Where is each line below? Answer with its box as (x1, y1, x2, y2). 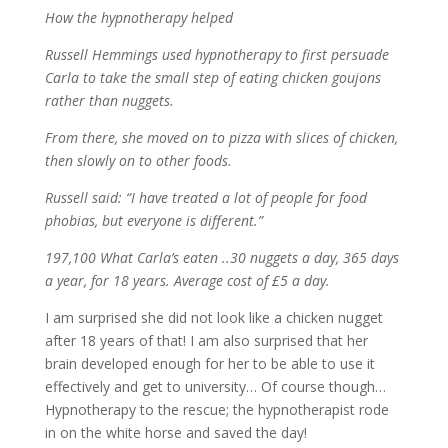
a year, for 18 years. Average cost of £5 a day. (44, 271, 330, 291)
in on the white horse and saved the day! (44, 423, 307, 443)
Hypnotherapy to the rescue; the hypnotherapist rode (44, 400, 389, 420)
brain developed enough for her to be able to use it (44, 354, 375, 374)
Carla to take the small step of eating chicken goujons (44, 68, 381, 88)
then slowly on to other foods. (44, 151, 232, 171)
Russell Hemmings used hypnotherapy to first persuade (44, 45, 389, 65)
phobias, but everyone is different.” (44, 211, 263, 231)
